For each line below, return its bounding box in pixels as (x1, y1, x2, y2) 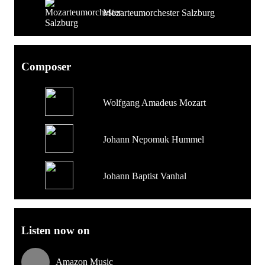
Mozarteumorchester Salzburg (103, 7, 215, 18)
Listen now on (21, 224, 90, 237)
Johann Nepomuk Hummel (103, 134, 204, 144)
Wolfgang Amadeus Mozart (103, 97, 206, 108)
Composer (21, 60, 71, 73)
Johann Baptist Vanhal (103, 170, 186, 181)
